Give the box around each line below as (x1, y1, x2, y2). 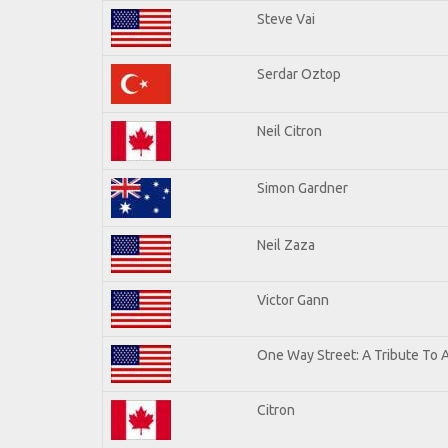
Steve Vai (257, 10, 315, 27)
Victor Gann (257, 291, 329, 308)
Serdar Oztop (257, 65, 341, 82)
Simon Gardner (257, 179, 348, 196)
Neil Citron (257, 122, 322, 139)
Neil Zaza (257, 236, 315, 253)
